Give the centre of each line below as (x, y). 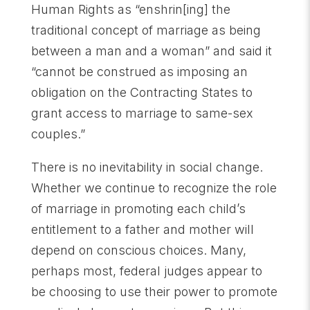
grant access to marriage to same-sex (142, 113)
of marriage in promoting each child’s (138, 209)
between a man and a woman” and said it (151, 51)
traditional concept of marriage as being (146, 30)
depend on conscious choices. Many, (138, 250)
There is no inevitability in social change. (147, 167)
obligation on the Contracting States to (142, 92)
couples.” (58, 134)
